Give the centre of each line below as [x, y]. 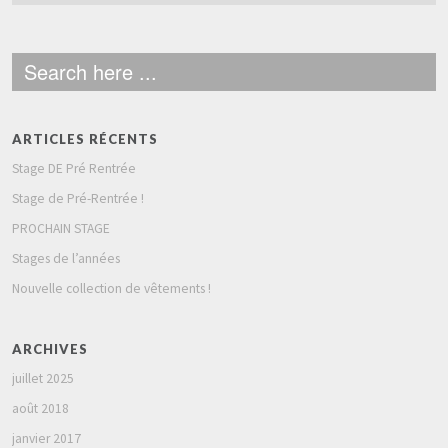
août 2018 [40, 408]
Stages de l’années [66, 258]
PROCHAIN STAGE [61, 228]
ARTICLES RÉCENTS [85, 138]
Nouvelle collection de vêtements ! [111, 288]
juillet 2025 [43, 378]
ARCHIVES [50, 348]
